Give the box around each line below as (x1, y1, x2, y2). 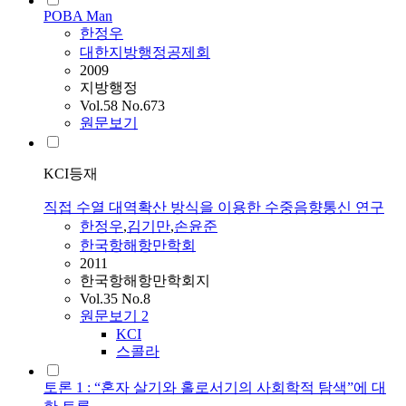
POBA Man (43, 8, 112, 24)
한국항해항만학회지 (80, 273, 210, 289)
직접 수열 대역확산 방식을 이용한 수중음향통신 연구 (43, 199, 384, 216)
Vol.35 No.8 (80, 291, 150, 307)
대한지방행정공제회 (80, 44, 210, 61)
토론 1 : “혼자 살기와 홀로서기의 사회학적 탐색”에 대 (43, 380, 386, 396)
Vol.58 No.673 (80, 98, 165, 114)
